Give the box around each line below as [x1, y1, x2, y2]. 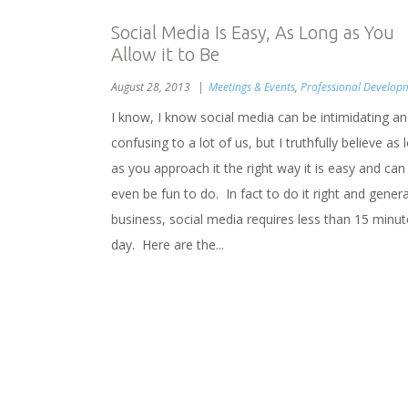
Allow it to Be [111, 44, 219, 65]
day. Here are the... [111, 236, 224, 253]
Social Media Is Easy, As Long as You [111, 22, 394, 43]
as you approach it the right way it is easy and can [111, 159, 405, 177]
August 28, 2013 [111, 79, 193, 95]
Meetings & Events [209, 79, 295, 95]
